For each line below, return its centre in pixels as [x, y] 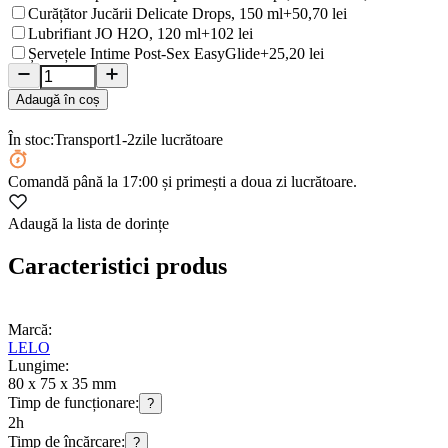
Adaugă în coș [58, 99]
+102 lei [227, 33]
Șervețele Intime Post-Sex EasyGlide [144, 53]
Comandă [40, 181]
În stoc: [31, 139]
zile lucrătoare [179, 139]
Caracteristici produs [117, 265]
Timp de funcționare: [73, 402]
